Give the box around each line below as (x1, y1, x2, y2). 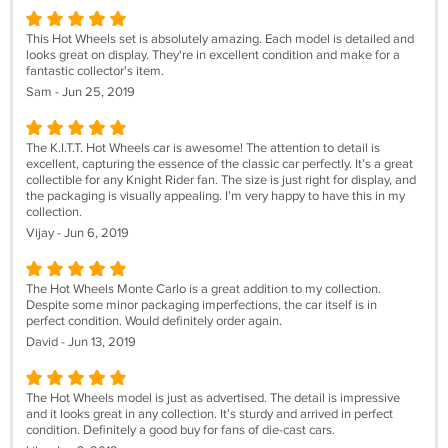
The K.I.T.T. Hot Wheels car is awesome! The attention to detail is (26, 140, 380, 156)
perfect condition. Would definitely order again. (26, 313, 282, 329)
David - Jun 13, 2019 (26, 334, 136, 350)
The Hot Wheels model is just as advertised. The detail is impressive (26, 390, 400, 406)
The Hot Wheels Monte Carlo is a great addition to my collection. (26, 281, 381, 297)
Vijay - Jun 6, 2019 (26, 225, 129, 241)
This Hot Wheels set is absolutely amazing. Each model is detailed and (26, 31, 414, 47)
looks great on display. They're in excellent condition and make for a (26, 47, 400, 63)
